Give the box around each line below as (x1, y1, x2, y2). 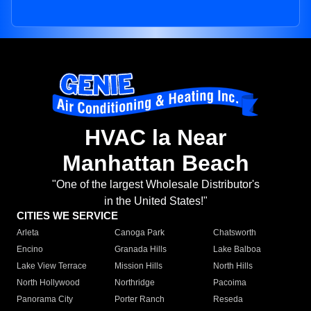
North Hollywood (17, 278, 80, 288)
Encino (17, 244, 43, 255)
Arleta (17, 228, 39, 238)
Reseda (212, 294, 243, 305)
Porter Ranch (115, 294, 165, 305)
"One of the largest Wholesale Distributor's (51, 178, 260, 191)
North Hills (212, 261, 253, 271)
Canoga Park (115, 228, 165, 238)
